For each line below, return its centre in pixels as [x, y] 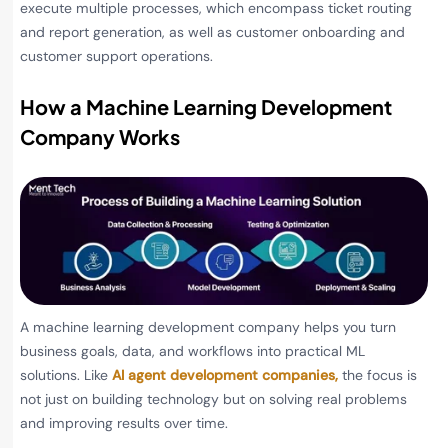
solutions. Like [66, 374]
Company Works [100, 137]
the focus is [377, 374]
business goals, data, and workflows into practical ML [192, 350]
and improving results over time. [124, 422]
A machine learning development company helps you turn [208, 326]
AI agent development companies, [225, 374]
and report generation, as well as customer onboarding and [212, 31]
